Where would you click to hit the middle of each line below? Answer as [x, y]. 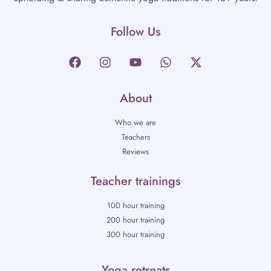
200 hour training [135, 220]
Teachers [135, 137]
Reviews [135, 151]
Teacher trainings [135, 181]
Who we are [135, 122]
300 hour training [135, 234]
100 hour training [135, 205]
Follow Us [135, 31]
